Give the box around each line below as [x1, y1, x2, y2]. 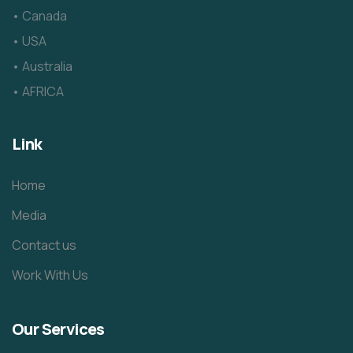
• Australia [12, 58, 72, 76]
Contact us [12, 236, 76, 255]
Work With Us [12, 266, 88, 284]
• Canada [12, 7, 67, 25]
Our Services [12, 318, 105, 340]
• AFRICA [12, 83, 64, 101]
